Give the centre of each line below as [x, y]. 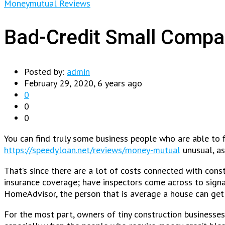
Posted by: [45, 72]
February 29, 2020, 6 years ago [83, 83]
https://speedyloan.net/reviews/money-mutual [92, 150]
